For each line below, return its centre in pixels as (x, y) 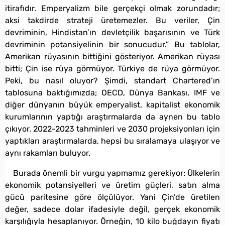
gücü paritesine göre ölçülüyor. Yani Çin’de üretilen (113, 197)
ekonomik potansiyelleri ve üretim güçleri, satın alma (113, 185)
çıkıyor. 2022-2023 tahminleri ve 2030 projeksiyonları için (113, 129)
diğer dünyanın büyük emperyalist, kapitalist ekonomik (113, 104)
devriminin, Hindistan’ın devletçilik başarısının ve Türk (113, 32)
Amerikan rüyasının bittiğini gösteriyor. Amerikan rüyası (113, 56)
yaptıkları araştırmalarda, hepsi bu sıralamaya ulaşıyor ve (113, 141)
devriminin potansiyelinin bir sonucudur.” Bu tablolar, (113, 44)
